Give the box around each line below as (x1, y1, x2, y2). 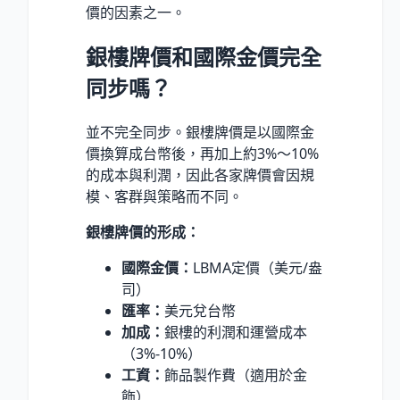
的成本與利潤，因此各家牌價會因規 (86, 164, 314, 185)
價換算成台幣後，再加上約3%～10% (86, 143, 319, 163)
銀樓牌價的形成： (86, 221, 200, 242)
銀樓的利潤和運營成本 (164, 321, 307, 342)
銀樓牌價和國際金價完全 (86, 42, 321, 71)
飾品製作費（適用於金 (164, 364, 307, 385)
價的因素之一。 (86, 3, 186, 23)
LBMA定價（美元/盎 (193, 257, 322, 278)
